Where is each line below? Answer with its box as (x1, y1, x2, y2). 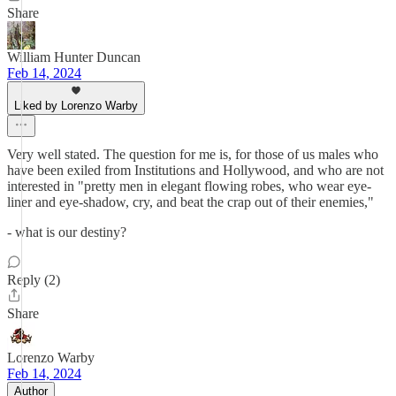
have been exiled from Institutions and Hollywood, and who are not (7, 163, 384, 178)
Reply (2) (7, 272, 60, 287)
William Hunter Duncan (7, 49, 141, 65)
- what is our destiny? (7, 225, 126, 240)
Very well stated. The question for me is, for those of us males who (7, 147, 378, 162)
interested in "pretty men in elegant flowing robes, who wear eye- (7, 179, 371, 194)
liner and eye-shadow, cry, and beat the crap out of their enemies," (7, 194, 374, 209)
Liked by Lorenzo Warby (14, 99, 138, 112)
